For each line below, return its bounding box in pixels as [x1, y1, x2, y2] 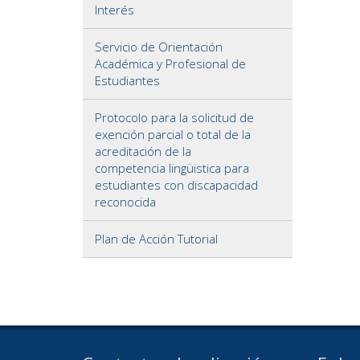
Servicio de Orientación [95, 39, 223, 55]
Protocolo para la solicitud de [95, 109, 254, 125]
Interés [95, 2, 134, 18]
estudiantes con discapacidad [95, 177, 258, 193]
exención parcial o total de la [95, 126, 251, 142]
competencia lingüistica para [95, 160, 249, 176]
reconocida [95, 194, 156, 210]
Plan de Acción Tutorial [95, 231, 218, 247]
